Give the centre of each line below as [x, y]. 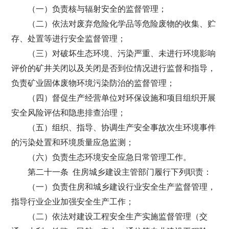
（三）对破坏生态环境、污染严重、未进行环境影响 [122, 53]
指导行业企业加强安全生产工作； [73, 202]
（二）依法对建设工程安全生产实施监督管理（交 [118, 216]
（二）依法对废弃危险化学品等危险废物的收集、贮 [122, 24]
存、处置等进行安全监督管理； [69, 39]
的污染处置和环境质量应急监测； [73, 142]
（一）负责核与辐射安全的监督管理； [97, 9]
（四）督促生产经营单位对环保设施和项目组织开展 [122, 98]
